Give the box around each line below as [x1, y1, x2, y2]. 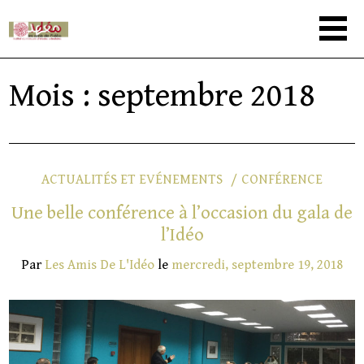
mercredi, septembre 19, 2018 [171, 256, 343, 273]
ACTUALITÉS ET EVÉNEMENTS [41, 171, 223, 188]
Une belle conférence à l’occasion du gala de [11, 201, 353, 223]
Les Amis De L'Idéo [45, 256, 154, 273]
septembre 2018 [97, 77, 316, 115]
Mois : [9, 77, 98, 115]
